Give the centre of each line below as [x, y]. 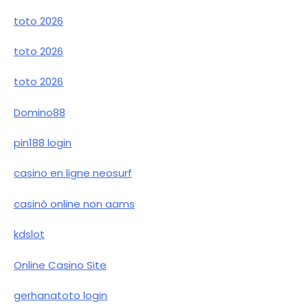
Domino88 [40, 112]
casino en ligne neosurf [73, 173]
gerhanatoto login [60, 295]
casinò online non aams [74, 203]
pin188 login [43, 143]
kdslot [29, 234]
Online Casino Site [60, 265]
